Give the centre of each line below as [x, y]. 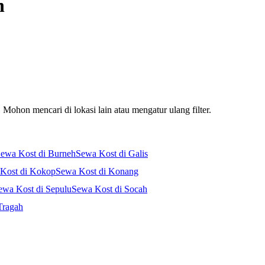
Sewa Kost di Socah [109, 189]
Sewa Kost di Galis [112, 154]
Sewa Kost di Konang [97, 172]
